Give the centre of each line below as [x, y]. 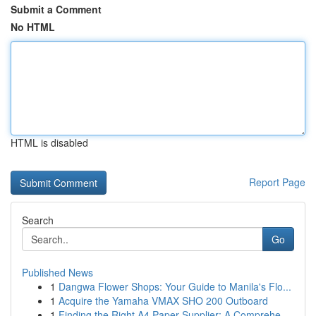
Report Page [277, 182]
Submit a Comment [56, 9]
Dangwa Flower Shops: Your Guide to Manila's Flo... [175, 286]
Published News [57, 272]
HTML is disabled [49, 142]
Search [38, 220]
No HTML [33, 27]
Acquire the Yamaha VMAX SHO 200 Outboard [163, 300]
